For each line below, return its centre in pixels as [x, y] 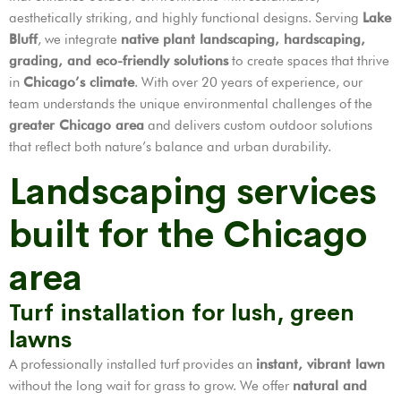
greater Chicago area [77, 126]
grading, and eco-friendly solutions [119, 61]
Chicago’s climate [79, 83]
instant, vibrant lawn [320, 365]
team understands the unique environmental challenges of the [191, 104]
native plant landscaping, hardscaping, [243, 40]
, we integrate [79, 40]
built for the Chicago [188, 235]
